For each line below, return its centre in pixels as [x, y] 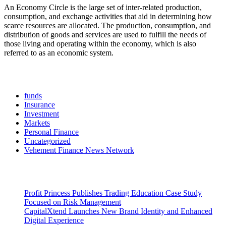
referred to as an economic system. [59, 53]
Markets [37, 123]
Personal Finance [51, 132]
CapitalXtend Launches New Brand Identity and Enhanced [118, 211]
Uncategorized [47, 141]
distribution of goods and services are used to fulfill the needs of [105, 35]
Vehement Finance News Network [79, 150]
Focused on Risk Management [73, 202]
